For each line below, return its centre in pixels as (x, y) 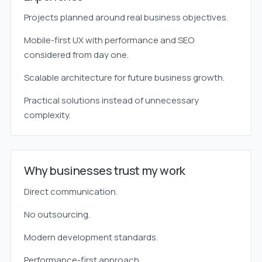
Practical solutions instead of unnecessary (111, 100)
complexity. (47, 115)
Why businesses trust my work (104, 170)
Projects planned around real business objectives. (126, 17)
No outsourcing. (57, 214)
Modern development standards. (91, 237)
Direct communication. (70, 192)
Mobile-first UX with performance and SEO (109, 40)
